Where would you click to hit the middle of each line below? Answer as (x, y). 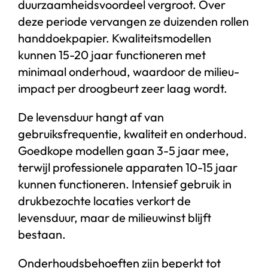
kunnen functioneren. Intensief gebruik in (124, 184)
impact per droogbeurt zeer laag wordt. (122, 89)
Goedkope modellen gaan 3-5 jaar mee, (123, 151)
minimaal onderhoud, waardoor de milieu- (128, 72)
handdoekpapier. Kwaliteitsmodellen (114, 38)
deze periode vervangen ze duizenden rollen (133, 22)
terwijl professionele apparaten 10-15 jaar (127, 167)
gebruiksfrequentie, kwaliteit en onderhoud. (132, 134)
